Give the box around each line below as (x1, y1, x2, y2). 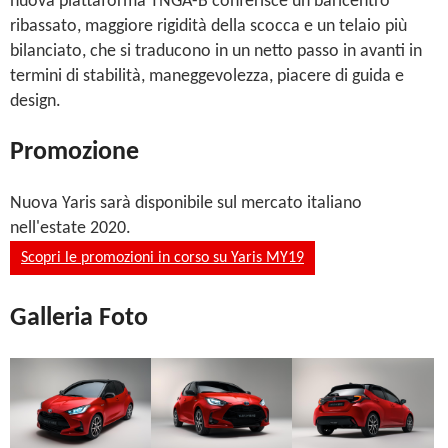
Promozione (10, 139, 139, 165)
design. (10, 91, 61, 111)
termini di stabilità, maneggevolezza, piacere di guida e (10, 66, 404, 86)
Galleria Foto (10, 306, 148, 332)
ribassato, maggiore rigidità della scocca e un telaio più (10, 16, 407, 36)
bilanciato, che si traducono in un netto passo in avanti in (10, 41, 422, 61)
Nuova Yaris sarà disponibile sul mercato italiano (10, 194, 362, 214)
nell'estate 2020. (10, 219, 135, 239)
